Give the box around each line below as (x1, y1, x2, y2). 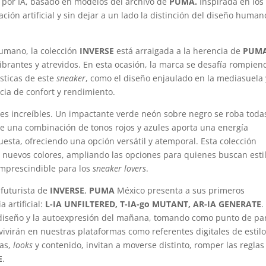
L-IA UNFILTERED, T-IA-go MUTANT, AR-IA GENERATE (45, 198, 262, 210)
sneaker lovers (93, 163, 147, 175)
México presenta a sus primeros (115, 185, 245, 197)
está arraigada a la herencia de (114, 45, 243, 57)
